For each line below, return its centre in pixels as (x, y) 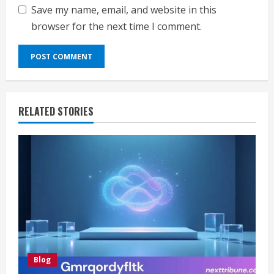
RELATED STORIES (56, 112)
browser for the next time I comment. (117, 27)
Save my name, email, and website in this (124, 10)
